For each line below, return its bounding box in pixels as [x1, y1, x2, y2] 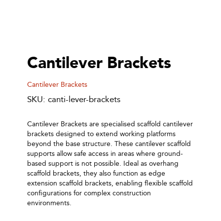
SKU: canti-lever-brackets [27, 94, 120, 105]
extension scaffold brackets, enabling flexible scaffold [27, 179, 193, 187]
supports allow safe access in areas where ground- [27, 149, 183, 158]
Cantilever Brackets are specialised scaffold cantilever [27, 119, 193, 128]
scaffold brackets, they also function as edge [27, 169, 165, 178]
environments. [27, 198, 72, 207]
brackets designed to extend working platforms [27, 129, 176, 138]
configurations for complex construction [27, 188, 151, 197]
